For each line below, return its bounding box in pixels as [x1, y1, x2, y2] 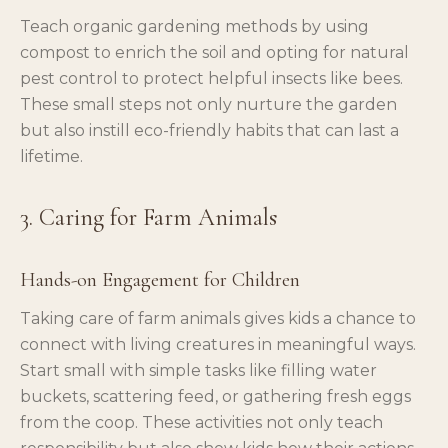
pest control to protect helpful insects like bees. [20, 68, 403, 88]
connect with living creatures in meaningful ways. [20, 334, 416, 354]
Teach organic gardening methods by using [20, 16, 369, 36]
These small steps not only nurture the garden [20, 94, 397, 114]
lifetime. [20, 146, 83, 166]
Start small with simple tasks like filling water [20, 360, 377, 380]
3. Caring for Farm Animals [20, 202, 277, 232]
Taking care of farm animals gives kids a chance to [20, 308, 416, 328]
